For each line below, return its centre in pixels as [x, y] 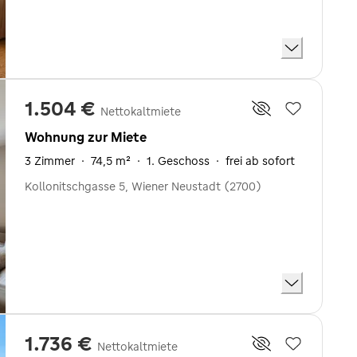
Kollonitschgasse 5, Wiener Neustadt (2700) [143, 186]
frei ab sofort [260, 161]
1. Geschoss [178, 161]
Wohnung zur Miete [86, 137]
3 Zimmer [50, 161]
